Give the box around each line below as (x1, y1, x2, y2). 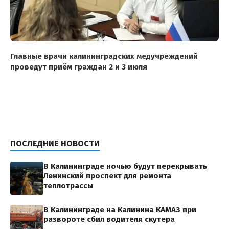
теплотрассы (43, 181, 93, 191)
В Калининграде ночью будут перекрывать (43, 162, 207, 171)
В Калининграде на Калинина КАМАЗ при (43, 205, 196, 215)
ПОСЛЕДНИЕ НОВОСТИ (10, 139, 100, 149)
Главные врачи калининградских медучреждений (10, 52, 198, 61)
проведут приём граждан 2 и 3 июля (10, 62, 147, 72)
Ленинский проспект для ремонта (43, 171, 171, 181)
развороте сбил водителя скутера (43, 215, 175, 224)
